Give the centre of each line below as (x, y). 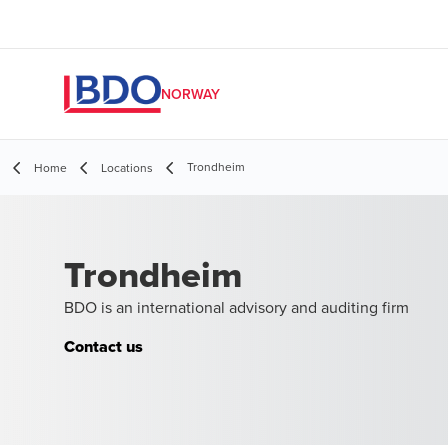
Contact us (103, 346)
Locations (127, 167)
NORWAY (190, 94)
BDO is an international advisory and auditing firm (236, 307)
